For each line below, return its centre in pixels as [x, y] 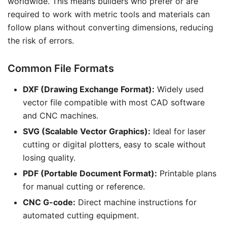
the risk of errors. [41, 41]
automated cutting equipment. [81, 215]
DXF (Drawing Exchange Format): [89, 89]
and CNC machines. [61, 116]
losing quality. [49, 158]
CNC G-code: [49, 202]
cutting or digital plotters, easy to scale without [114, 144]
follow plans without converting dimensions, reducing [110, 27]
